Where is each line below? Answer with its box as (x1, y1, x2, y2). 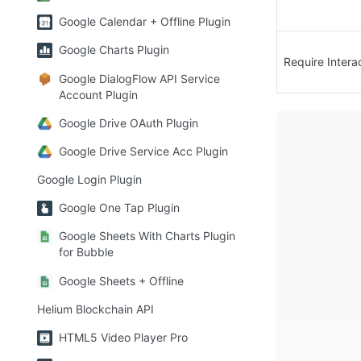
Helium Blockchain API (37, 301, 154, 316)
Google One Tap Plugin (59, 201, 180, 215)
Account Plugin (59, 87, 138, 102)
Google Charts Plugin (59, 43, 169, 57)
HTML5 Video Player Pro (59, 330, 188, 345)
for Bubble (59, 245, 114, 259)
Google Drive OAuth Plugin (59, 115, 198, 130)
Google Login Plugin (37, 172, 142, 187)
